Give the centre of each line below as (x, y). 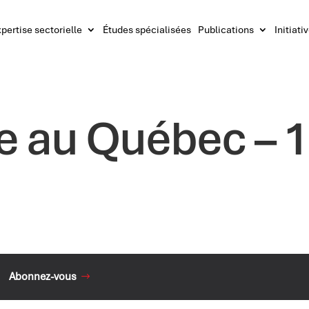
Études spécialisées (147, 30)
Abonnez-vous (43, 276)
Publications (226, 30)
